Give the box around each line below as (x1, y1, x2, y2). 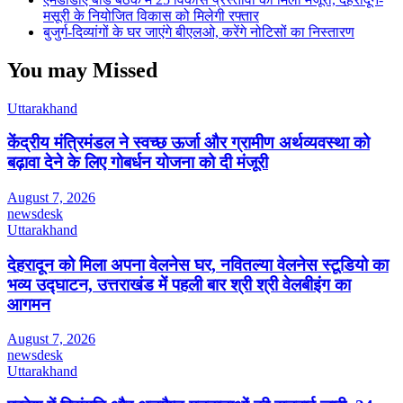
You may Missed (7, 58, 157, 82)
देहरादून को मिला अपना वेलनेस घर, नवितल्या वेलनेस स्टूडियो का (7, 255, 389, 274)
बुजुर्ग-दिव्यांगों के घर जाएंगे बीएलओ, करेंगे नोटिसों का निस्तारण (43, 23, 354, 40)
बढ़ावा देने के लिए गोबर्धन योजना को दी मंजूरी (7, 153, 268, 173)
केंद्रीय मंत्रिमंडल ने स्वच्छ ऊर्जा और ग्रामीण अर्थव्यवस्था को (7, 133, 370, 153)
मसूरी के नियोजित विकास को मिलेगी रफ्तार (43, 7, 259, 23)
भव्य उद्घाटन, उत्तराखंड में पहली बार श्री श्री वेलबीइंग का (7, 274, 351, 294)
